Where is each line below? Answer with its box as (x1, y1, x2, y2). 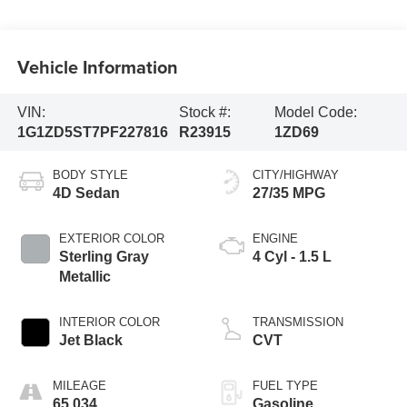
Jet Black (58, 333, 123, 349)
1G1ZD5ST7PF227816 (16, 124, 168, 140)
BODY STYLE (52, 168, 128, 183)
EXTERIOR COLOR (58, 232, 164, 246)
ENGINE (253, 232, 298, 246)
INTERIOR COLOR (58, 315, 160, 330)
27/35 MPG (253, 185, 325, 202)
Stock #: (178, 104, 231, 120)
